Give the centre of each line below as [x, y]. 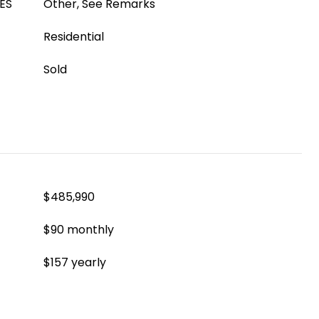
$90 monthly [79, 230]
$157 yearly [75, 262]
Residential [74, 37]
